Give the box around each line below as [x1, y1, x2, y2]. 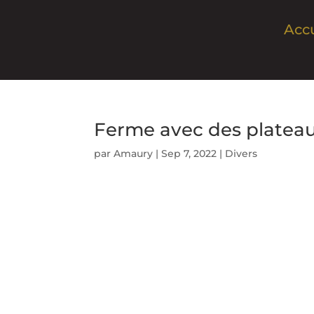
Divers [225, 146, 258, 160]
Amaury [114, 146, 153, 160]
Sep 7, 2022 [161, 146, 217, 160]
